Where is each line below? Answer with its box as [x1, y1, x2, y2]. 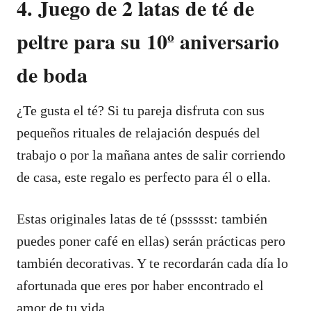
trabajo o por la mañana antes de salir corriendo [17, 146, 285, 162]
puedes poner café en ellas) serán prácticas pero [17, 233, 285, 249]
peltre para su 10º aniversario [17, 25, 279, 56]
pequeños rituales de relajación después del [17, 124, 260, 140]
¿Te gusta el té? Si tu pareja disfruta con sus [17, 102, 264, 118]
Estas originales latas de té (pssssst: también [17, 210, 267, 226]
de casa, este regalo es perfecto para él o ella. [17, 169, 271, 185]
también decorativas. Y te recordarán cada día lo [17, 255, 288, 271]
